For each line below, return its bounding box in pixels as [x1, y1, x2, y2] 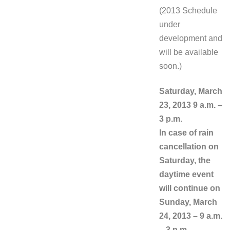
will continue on [159, 184, 220, 193]
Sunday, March [159, 198, 217, 206]
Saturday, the [159, 156, 210, 165]
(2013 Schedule [159, 6, 217, 15]
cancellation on [159, 142, 219, 151]
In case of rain [159, 128, 214, 137]
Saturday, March [159, 87, 222, 95]
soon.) [159, 62, 182, 70]
